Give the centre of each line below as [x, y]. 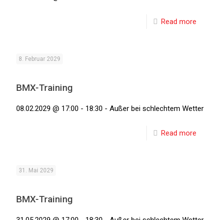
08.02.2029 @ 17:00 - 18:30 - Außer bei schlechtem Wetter [110, 109]
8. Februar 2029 [40, 59]
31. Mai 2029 [36, 170]
